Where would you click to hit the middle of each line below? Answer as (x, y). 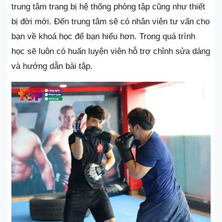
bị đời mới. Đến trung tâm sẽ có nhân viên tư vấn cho (111, 22)
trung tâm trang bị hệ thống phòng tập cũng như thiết (108, 7)
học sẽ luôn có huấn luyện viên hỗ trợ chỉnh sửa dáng (111, 51)
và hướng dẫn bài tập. (52, 66)
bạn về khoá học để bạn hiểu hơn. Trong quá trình (103, 36)
